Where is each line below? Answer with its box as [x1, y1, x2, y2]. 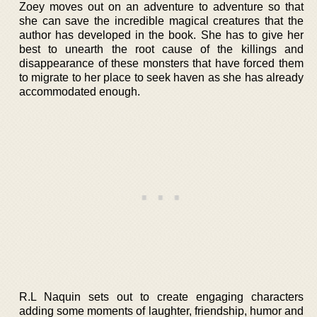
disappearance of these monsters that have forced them [19, 57, 304, 69]
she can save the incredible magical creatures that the [19, 14, 304, 27]
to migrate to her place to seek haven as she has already [19, 71, 304, 83]
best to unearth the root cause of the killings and [19, 42, 304, 55]
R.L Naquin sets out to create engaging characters [19, 290, 304, 303]
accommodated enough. [19, 85, 140, 98]
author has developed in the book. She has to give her [19, 28, 304, 41]
